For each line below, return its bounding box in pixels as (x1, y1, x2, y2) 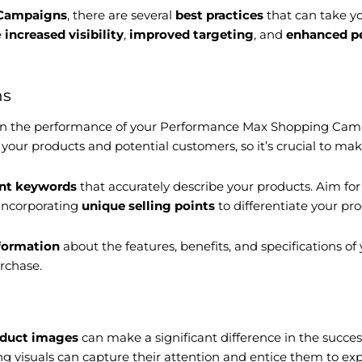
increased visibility (5, 27, 124, 43)
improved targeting (129, 27, 254, 43)
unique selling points (82, 197, 215, 213)
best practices (175, 7, 263, 23)
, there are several (67, 7, 175, 23)
